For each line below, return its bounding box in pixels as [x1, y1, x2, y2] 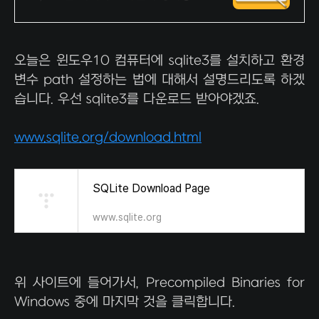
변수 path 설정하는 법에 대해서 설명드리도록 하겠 [14, 73, 305, 88]
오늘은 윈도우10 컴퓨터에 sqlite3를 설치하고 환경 [14, 53, 305, 68]
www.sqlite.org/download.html [14, 130, 202, 145]
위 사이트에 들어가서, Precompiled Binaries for [14, 276, 305, 291]
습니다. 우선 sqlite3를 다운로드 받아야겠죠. [14, 92, 263, 107]
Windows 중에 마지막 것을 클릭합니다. [14, 295, 239, 310]
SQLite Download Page [93, 182, 210, 195]
